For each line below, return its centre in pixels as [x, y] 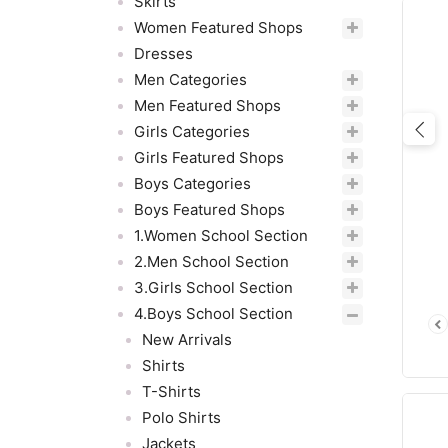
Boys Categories [192, 183]
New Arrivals [187, 339]
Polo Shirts [181, 417]
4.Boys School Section [213, 313]
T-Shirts [171, 391]
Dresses [163, 53]
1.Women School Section [221, 235]
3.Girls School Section [213, 287]
